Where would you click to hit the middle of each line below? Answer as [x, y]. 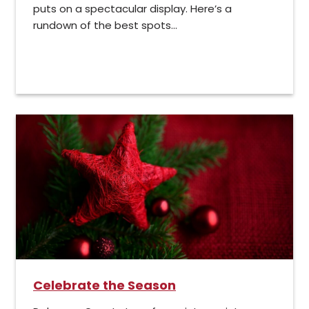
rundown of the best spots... [105, 26]
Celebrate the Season [104, 286]
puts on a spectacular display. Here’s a [132, 9]
